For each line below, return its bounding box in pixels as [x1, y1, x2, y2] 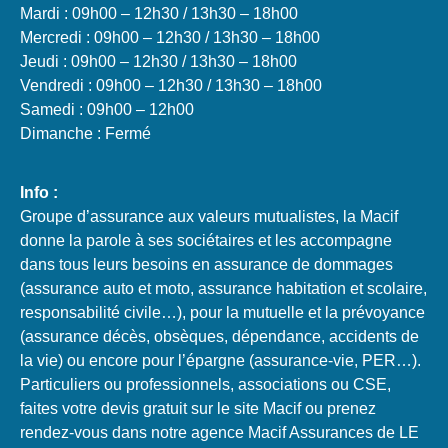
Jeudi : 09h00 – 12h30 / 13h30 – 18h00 [20, 53, 297, 71]
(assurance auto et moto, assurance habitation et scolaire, [20, 279, 427, 297]
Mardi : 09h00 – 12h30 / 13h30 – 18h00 [20, 5, 298, 23]
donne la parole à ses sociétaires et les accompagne [20, 231, 392, 249]
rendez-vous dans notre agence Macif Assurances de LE [20, 423, 419, 441]
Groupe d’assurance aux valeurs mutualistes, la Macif [20, 207, 398, 225]
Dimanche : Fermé [20, 125, 151, 143]
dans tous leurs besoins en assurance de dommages [20, 255, 393, 273]
